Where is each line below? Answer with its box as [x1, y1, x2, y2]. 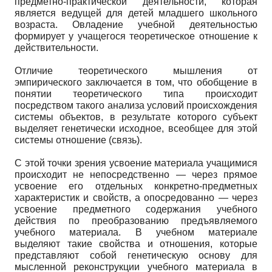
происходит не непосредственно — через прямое [15, 169, 257, 180]
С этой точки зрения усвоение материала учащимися [15, 157, 257, 168]
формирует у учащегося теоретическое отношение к [15, 30, 257, 41]
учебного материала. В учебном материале [15, 226, 257, 237]
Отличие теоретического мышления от [15, 65, 257, 76]
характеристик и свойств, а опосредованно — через [15, 192, 257, 203]
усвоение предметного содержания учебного [15, 203, 257, 214]
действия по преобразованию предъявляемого [15, 215, 257, 226]
